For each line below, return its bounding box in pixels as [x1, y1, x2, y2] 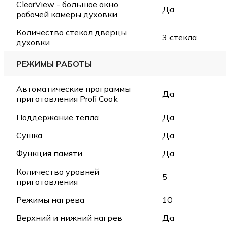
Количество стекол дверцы [16, 27, 127, 37]
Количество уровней [16, 166, 99, 177]
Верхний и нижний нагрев [16, 212, 122, 223]
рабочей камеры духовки [16, 9, 117, 19]
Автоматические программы [16, 83, 131, 94]
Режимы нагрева [16, 194, 84, 205]
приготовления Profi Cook [16, 93, 118, 104]
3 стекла [162, 32, 197, 42]
